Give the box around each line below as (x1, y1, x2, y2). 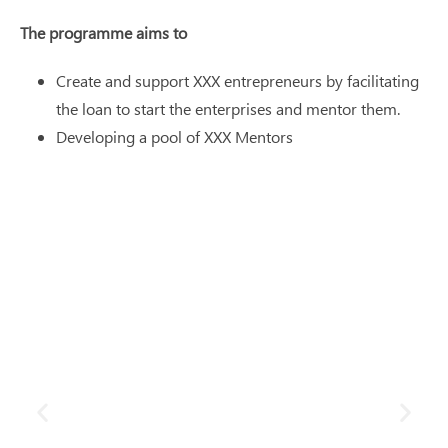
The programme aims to (20, 21, 187, 43)
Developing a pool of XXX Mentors (56, 125, 293, 147)
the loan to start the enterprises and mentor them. (56, 97, 400, 119)
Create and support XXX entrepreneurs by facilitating (56, 69, 419, 91)
